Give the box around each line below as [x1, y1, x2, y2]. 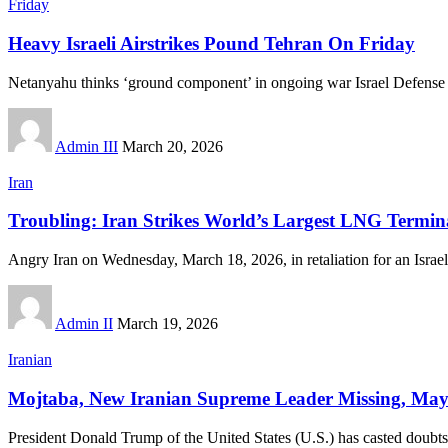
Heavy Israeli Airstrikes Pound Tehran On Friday [8, 32, 415, 54]
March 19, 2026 [117, 315, 218, 333]
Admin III [55, 137, 118, 155]
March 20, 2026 [122, 137, 223, 155]
